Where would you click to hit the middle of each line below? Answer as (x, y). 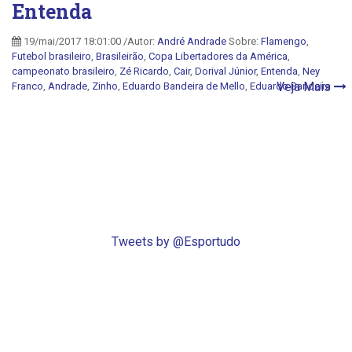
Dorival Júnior (225, 71)
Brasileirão (120, 56)
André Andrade (192, 41)
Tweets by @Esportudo (176, 241)
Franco (27, 86)
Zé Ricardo (144, 71)
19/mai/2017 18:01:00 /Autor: (89, 41)
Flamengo (284, 41)
